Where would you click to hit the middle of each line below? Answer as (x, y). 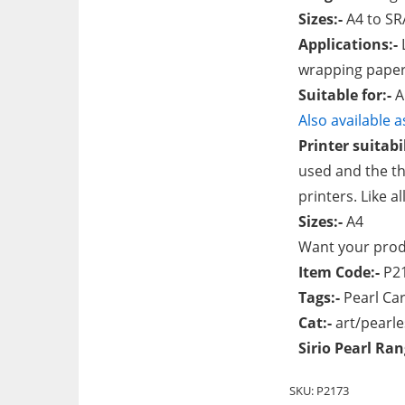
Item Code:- (341, 272)
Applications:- (348, 44)
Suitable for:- (345, 95)
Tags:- (320, 297)
